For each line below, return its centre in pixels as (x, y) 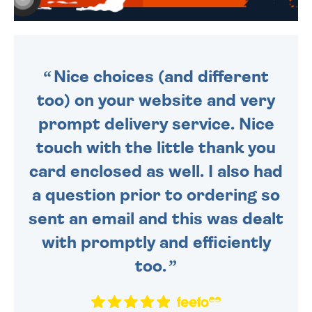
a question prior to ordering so (156, 195)
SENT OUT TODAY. (197, 49)
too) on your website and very (156, 101)
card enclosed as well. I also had (156, 172)
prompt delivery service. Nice (156, 124)
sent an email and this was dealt (156, 219)
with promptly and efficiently (156, 243)
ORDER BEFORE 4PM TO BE (218, 37)
